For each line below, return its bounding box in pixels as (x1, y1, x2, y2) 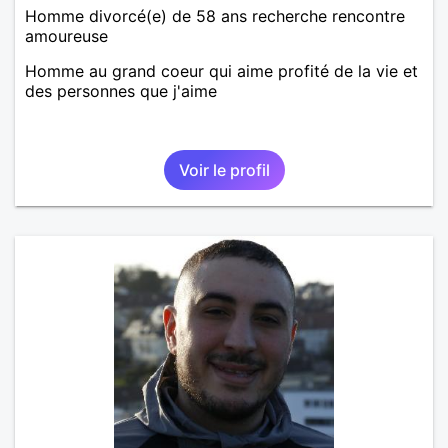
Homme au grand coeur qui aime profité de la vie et (25, 60, 418, 81)
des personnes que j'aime (25, 80, 217, 101)
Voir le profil (178, 159, 270, 180)
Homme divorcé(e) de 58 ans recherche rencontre (25, 5, 405, 26)
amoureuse (25, 25, 108, 46)
